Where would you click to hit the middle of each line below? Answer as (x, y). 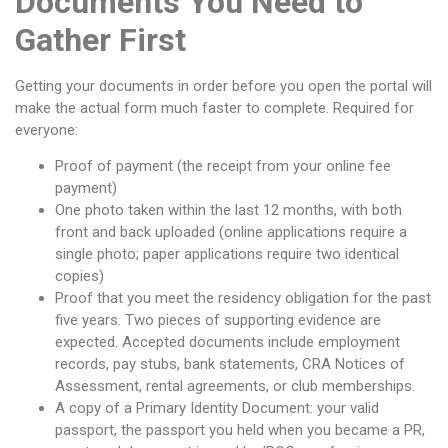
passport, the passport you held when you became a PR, (240, 430)
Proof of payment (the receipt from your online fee (223, 166)
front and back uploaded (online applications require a (231, 232)
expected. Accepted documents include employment (227, 342)
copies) (79, 276)
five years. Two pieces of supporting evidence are (218, 320)
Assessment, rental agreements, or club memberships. (235, 386)
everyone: (46, 129)
